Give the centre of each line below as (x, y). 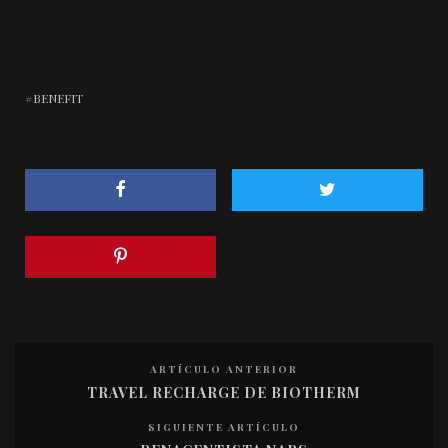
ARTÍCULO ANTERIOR (224, 369)
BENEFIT (58, 98)
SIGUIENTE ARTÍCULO (224, 427)
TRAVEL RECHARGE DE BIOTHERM (224, 393)
